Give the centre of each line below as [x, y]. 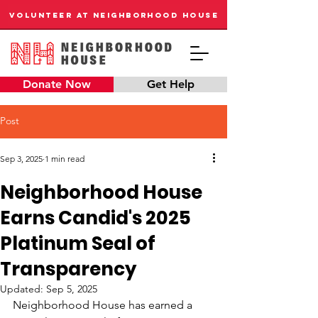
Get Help [170, 84]
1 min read [65, 159]
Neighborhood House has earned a [104, 305]
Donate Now [57, 84]
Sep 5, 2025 [72, 289]
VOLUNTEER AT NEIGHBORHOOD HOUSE [114, 15]
